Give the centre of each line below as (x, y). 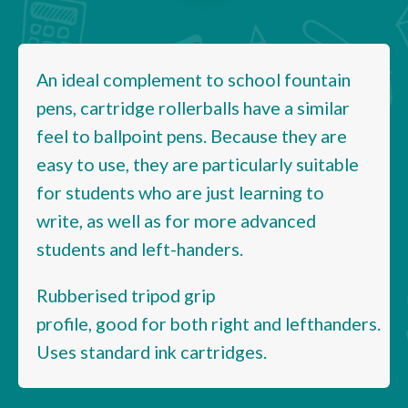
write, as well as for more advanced (176, 220)
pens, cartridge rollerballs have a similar (193, 107)
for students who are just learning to (180, 192)
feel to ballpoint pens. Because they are (192, 135)
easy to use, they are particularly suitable (198, 163)
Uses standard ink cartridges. (152, 351)
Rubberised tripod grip (126, 295)
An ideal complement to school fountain (194, 79)
